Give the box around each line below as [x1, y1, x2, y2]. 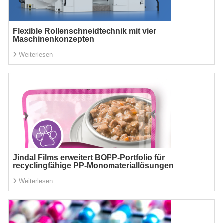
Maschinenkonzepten [13, 35, 94, 43]
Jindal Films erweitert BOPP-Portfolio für [13, 153, 165, 162]
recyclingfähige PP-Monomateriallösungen [13, 161, 174, 170]
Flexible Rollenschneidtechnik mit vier [13, 27, 156, 35]
